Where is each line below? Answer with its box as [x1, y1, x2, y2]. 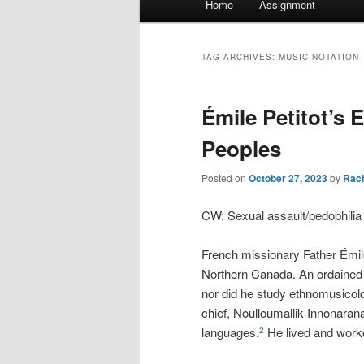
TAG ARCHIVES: [201, 51, 279, 63]
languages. [201, 323, 259, 340]
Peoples [201, 133, 281, 164]
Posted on [201, 171, 249, 185]
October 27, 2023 [249, 171, 327, 186]
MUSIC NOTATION [279, 51, 359, 63]
